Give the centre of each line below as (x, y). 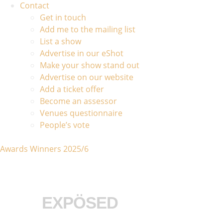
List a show (60, 41)
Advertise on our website (87, 77)
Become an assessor (78, 101)
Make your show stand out (90, 65)
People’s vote (65, 125)
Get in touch (63, 17)
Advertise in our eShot (82, 53)
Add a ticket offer (72, 89)
